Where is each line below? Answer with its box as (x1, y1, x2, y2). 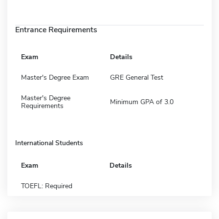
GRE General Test (110, 72, 163, 82)
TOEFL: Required (21, 181, 72, 191)
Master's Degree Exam (21, 72, 89, 82)
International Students (15, 138, 83, 148)
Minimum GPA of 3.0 (110, 97, 174, 107)
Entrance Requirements (15, 24, 97, 35)
